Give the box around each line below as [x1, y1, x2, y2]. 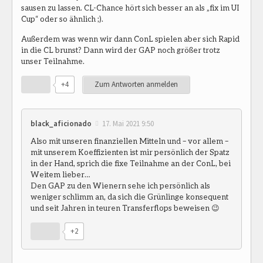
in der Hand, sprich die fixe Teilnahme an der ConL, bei [31, 158, 231, 168]
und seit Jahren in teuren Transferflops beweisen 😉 [31, 203, 220, 213]
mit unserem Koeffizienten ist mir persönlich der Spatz [31, 147, 230, 157]
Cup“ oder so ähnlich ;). [21, 14, 103, 23]
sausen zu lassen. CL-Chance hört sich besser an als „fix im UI [21, 2, 239, 12]
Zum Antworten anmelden [95, 79, 178, 89]
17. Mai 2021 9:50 [102, 118, 154, 129]
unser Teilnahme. [21, 56, 85, 66]
